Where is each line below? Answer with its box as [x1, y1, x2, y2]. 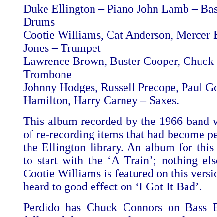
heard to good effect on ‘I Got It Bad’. [23, 180, 202, 193]
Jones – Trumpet [23, 42, 101, 54]
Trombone [23, 68, 72, 80]
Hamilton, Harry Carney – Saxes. [23, 94, 179, 107]
